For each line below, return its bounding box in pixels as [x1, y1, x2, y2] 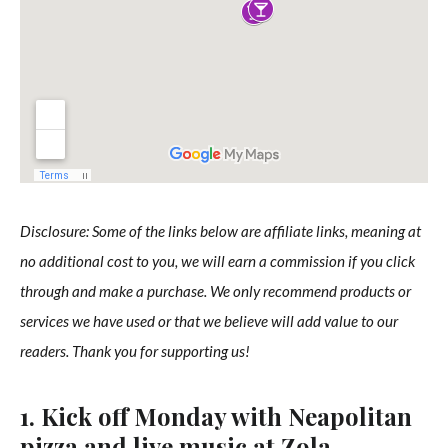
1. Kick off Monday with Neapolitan [20, 400, 412, 433]
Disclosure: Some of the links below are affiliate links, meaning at [20, 222, 421, 241]
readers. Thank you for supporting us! [20, 342, 250, 361]
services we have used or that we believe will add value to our [20, 312, 398, 331]
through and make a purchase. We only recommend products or [20, 282, 411, 301]
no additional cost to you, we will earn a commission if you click [20, 252, 415, 271]
